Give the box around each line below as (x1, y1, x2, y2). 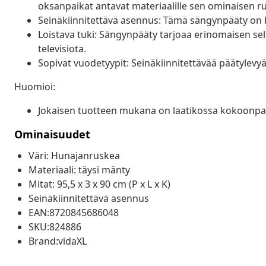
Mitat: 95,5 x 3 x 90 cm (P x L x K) (28, 177, 170, 191)
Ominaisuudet (14, 126, 90, 141)
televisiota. (38, 42, 86, 55)
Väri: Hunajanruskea (28, 148, 120, 162)
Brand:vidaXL (28, 234, 87, 248)
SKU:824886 (28, 220, 81, 233)
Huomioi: (14, 80, 55, 93)
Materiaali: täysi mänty (28, 163, 130, 176)
